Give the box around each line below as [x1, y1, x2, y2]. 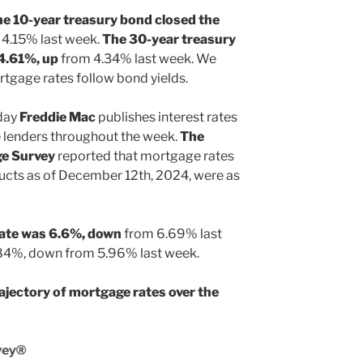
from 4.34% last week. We [58, 50, 216, 66]
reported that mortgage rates [55, 147, 234, 164]
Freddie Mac [19, 109, 96, 125]
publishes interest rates [96, 109, 237, 125]
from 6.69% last [122, 225, 222, 241]
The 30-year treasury [102, 31, 236, 47]
